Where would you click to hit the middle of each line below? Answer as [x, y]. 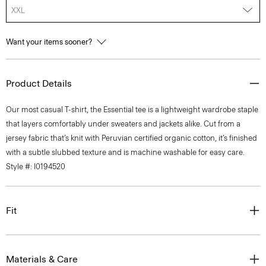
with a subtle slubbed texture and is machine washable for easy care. [125, 152]
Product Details [39, 83]
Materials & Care [42, 259]
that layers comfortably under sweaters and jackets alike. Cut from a [123, 124]
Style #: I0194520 [36, 167]
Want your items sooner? [50, 42]
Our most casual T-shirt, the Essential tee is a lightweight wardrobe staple [132, 110]
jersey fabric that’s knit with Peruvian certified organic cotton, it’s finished [132, 138]
